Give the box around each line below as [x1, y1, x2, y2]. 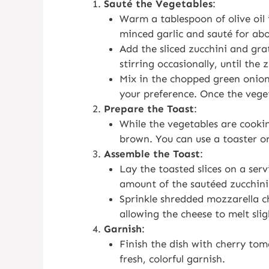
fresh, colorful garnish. [119, 253, 225, 265]
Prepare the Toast [104, 103, 194, 115]
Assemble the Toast [104, 148, 200, 160]
